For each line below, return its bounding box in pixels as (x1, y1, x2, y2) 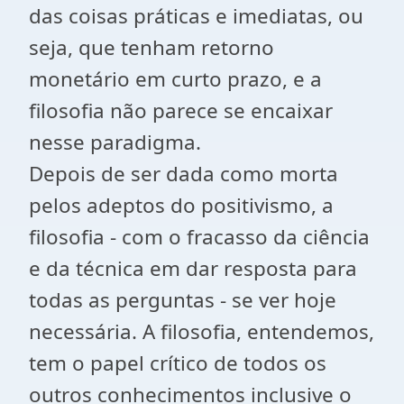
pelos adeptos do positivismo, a (29, 191, 334, 219)
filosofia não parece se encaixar (29, 96, 333, 124)
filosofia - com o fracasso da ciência (29, 223, 370, 251)
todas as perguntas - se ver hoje (29, 286, 336, 314)
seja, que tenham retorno (29, 33, 274, 61)
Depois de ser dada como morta (29, 160, 338, 188)
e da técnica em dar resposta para (29, 254, 357, 282)
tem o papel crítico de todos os (29, 349, 326, 377)
